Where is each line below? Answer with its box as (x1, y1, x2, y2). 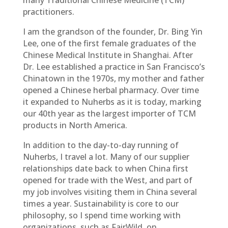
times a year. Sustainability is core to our (22, 198, 179, 209)
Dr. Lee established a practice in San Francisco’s (22, 61, 205, 72)
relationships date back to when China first (22, 163, 188, 174)
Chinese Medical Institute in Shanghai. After (22, 49, 193, 61)
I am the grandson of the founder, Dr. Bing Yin (22, 26, 203, 37)
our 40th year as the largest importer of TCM (22, 108, 196, 119)
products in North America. (22, 120, 127, 131)
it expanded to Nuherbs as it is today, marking (22, 96, 202, 107)
